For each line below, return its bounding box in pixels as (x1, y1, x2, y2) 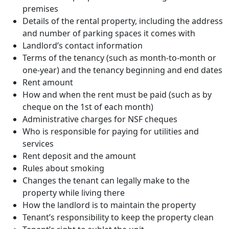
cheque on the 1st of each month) (22, 101, 153, 112)
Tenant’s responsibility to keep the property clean (22, 211, 214, 223)
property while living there (22, 187, 125, 198)
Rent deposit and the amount (22, 150, 136, 162)
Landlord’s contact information (22, 39, 143, 51)
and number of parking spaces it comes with (22, 27, 195, 39)
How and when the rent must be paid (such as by (22, 88, 212, 100)
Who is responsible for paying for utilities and (22, 125, 199, 137)
